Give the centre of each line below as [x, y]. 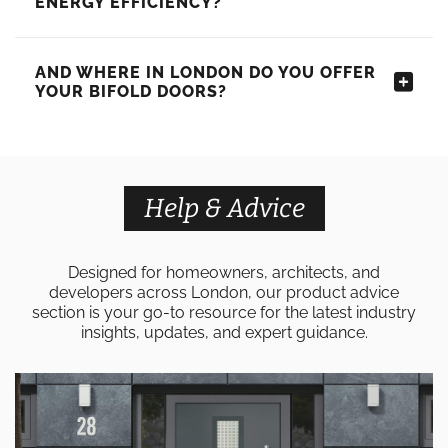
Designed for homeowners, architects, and [224, 272]
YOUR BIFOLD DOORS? [131, 91]
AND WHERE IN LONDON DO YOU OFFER [205, 72]
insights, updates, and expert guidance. [224, 332]
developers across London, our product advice [224, 292]
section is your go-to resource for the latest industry [224, 312]
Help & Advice [224, 208]
